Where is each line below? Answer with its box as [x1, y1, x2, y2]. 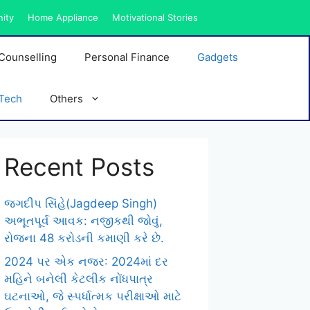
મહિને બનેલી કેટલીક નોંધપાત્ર [4, 271, 153, 286]
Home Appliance [28, 12, 98, 23]
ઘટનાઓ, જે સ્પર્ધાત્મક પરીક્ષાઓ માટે [4, 289, 181, 303]
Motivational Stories [112, 12, 198, 23]
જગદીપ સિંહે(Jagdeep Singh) [4, 197, 157, 210]
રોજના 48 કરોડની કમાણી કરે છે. [4, 231, 164, 245]
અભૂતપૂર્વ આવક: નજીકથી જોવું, [4, 214, 163, 228]
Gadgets [197, 51, 238, 64]
